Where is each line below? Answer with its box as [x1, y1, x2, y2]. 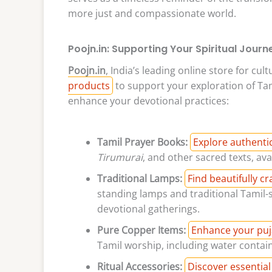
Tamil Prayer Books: [97, 135, 188, 149]
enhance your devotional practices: [68, 94, 229, 108]
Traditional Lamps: [97, 171, 182, 185]
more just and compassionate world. [68, 7, 236, 21]
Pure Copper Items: [97, 223, 186, 237]
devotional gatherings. [97, 202, 200, 216]
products [68, 79, 110, 93]
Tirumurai [97, 150, 143, 164]
